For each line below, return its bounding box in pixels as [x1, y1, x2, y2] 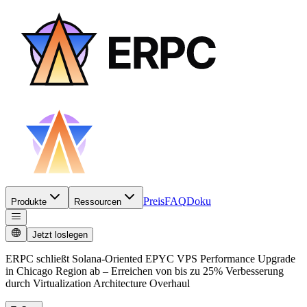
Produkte [11, 197, 47, 207]
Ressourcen [74, 197, 121, 207]
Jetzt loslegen [32, 230, 88, 240]
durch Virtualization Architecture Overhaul [5, 278, 190, 289]
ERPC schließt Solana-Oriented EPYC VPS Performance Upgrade [5, 253, 295, 265]
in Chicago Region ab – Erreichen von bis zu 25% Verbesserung [5, 265, 284, 277]
